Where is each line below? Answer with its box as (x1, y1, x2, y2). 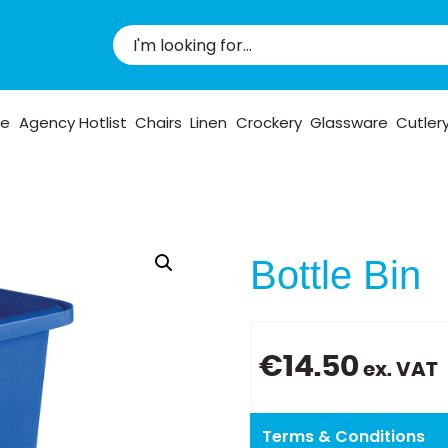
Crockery (235, 111, 302, 133)
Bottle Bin (250, 253, 422, 297)
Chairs (134, 111, 182, 133)
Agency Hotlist (18, 111, 127, 133)
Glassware (309, 111, 388, 133)
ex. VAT (359, 360, 439, 380)
